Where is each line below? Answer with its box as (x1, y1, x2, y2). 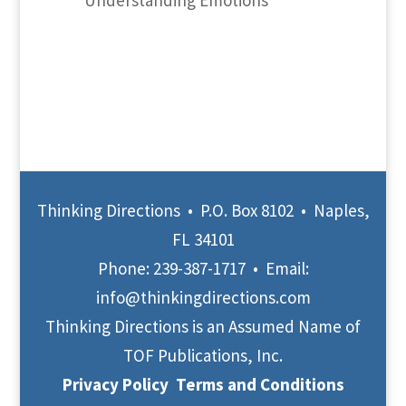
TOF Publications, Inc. (123, 343, 283, 366)
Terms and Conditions (175, 372, 344, 395)
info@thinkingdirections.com (95, 285, 311, 308)
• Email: (245, 256, 309, 279)
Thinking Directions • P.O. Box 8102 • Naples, (36, 198, 370, 221)
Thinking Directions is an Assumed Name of (45, 314, 361, 337)
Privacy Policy (62, 372, 169, 395)
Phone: (97, 256, 153, 279)
